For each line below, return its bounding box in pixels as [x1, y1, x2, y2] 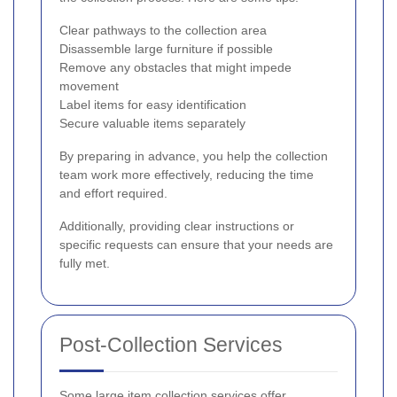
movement [59, 78, 119, 93]
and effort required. [59, 185, 167, 200]
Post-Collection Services [59, 332, 283, 356]
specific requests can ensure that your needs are [59, 237, 333, 252]
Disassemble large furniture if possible [59, 41, 273, 56]
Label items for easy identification [59, 97, 246, 112]
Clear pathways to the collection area [59, 22, 267, 37]
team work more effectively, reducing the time [59, 167, 314, 182]
